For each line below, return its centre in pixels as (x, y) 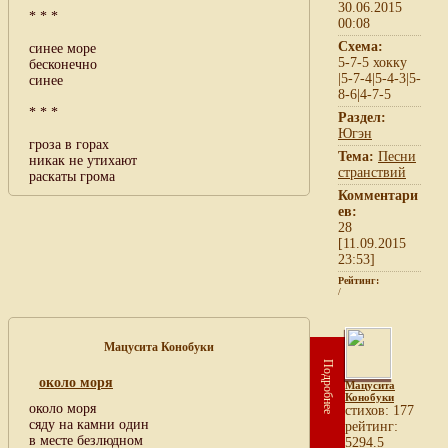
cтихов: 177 (379, 410)
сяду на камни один (89, 424)
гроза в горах (69, 144)
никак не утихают (83, 160)
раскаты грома (72, 176)
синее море (62, 48)
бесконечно (63, 64)
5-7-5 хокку (372, 62)
